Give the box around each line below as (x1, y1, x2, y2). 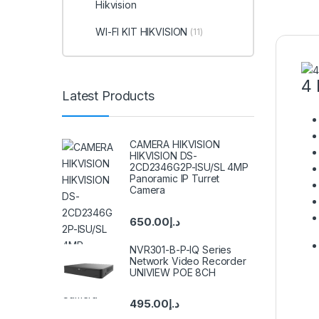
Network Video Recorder (130, 254, 246, 267)
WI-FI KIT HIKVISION (95, 25, 188, 38)
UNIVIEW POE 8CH (130, 266, 216, 278)
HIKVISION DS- (130, 150, 198, 162)
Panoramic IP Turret (130, 172, 220, 185)
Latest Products (62, 88, 155, 103)
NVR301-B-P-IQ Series (130, 243, 232, 256)
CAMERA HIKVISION (130, 138, 220, 151)
